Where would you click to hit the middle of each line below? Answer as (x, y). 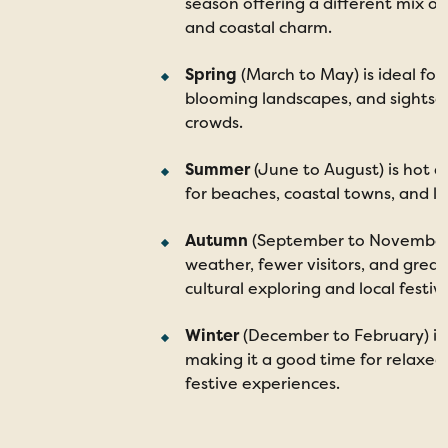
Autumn (216, 240)
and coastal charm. (258, 27)
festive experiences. (262, 383)
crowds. (214, 122)
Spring (211, 74)
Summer (217, 169)
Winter (212, 335)
